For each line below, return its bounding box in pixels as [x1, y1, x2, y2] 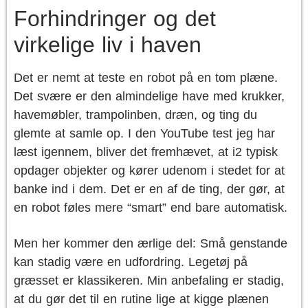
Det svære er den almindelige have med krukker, [14, 89, 285, 103]
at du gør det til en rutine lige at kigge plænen [14, 292, 269, 306]
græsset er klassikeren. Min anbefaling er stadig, [14, 274, 284, 287]
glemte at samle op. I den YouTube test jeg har [14, 126, 275, 140]
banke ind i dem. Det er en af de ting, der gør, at [14, 182, 285, 196]
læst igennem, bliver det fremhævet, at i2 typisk [14, 145, 278, 159]
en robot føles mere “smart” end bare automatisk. [14, 201, 287, 214]
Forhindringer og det [14, 6, 216, 31]
